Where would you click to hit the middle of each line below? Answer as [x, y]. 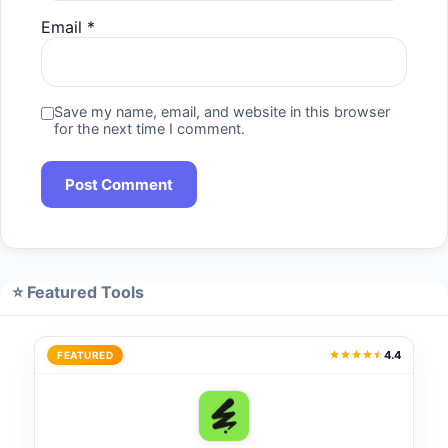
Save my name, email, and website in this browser [222, 111]
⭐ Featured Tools [78, 291]
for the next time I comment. [149, 128]
